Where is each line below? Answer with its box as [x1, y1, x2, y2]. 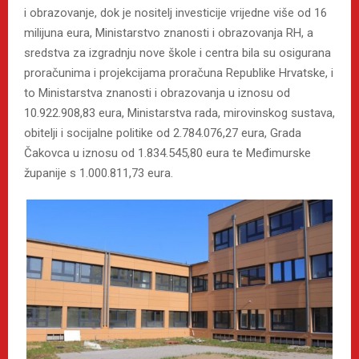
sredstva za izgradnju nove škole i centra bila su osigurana [24, 46, 331, 61]
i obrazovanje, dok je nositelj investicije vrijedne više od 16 [24, 6, 327, 21]
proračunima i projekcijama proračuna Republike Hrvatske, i [24, 66, 333, 81]
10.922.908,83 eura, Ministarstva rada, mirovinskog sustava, [24, 106, 335, 121]
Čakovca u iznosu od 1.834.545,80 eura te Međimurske [24, 146, 311, 161]
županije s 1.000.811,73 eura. [24, 166, 173, 181]
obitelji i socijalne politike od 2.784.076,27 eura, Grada [24, 126, 301, 141]
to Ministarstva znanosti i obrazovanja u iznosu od [24, 86, 290, 101]
